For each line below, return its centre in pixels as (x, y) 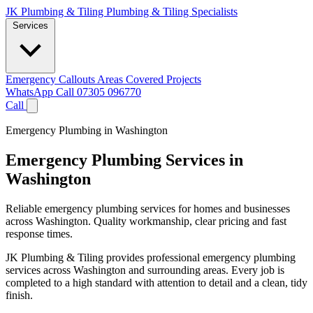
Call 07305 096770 (99, 92)
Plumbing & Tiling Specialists (172, 12)
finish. (19, 295)
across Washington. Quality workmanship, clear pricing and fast (146, 221)
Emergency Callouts (51, 79)
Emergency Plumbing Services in (124, 160)
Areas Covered (132, 79)
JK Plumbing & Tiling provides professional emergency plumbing (151, 257)
